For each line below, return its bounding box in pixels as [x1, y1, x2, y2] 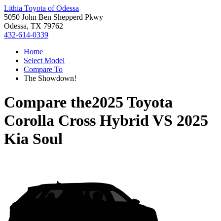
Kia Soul [4, 130, 63, 148]
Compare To [24, 65, 63, 74]
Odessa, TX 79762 [4, 22, 63, 30]
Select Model [24, 56, 65, 65]
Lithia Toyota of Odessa [4, 4, 79, 12]
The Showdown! [24, 74, 76, 82]
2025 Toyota [92, 93, 173, 111]
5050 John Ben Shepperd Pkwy [4, 13, 103, 21]
